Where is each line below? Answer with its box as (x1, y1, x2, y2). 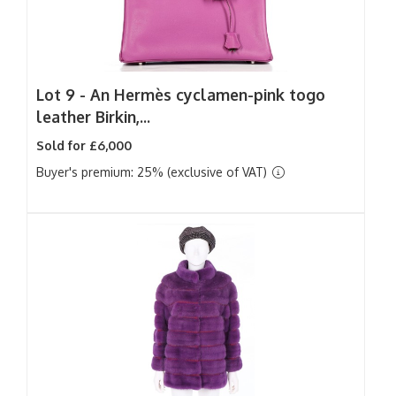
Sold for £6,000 (36, 138, 132, 153)
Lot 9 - (36, 85, 90, 104)
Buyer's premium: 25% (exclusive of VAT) (36, 164, 270, 179)
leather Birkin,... (36, 107, 150, 126)
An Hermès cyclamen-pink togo (90, 85, 325, 104)
